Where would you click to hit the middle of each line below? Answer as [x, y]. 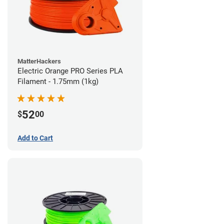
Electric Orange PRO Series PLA [70, 71]
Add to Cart [35, 138]
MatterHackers [39, 61]
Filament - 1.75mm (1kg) [58, 82]
